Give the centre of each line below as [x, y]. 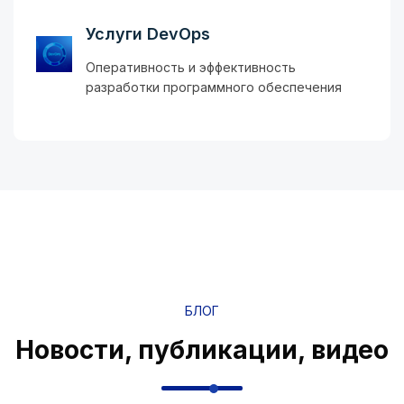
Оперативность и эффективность [191, 68]
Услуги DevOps [148, 34]
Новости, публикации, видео [202, 350]
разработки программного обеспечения [214, 87]
